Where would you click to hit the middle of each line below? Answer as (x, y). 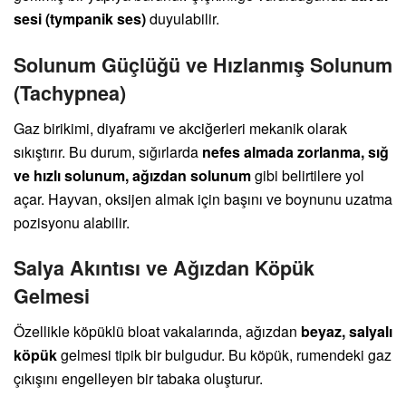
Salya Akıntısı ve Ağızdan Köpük (164, 268)
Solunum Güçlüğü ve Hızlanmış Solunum (203, 64)
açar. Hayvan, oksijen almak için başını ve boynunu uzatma (203, 198)
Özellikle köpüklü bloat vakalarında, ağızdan (157, 331)
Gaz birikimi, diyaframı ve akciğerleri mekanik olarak (180, 128)
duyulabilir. (183, 19)
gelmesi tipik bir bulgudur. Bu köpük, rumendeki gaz (224, 354)
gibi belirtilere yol (308, 175)
